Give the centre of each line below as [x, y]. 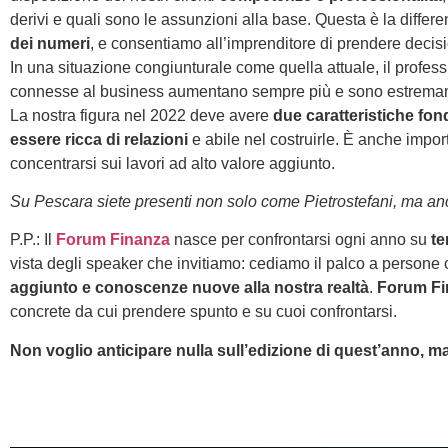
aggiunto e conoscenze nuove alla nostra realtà [189, 288]
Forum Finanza [113, 240]
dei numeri [50, 43]
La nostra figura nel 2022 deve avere [141, 115]
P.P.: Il [33, 240]
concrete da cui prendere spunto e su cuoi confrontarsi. [203, 312]
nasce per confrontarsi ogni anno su [302, 240]
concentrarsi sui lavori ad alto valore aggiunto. [172, 163]
